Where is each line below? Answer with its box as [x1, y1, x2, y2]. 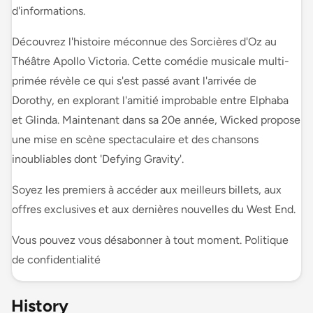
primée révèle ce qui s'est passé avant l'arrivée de [12, 73, 256, 87]
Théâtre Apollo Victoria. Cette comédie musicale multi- [12, 54, 289, 68]
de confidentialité [12, 252, 101, 266]
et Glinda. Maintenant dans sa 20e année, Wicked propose [12, 112, 300, 126]
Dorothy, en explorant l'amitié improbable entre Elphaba [12, 93, 289, 107]
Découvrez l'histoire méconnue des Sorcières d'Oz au [12, 34, 277, 48]
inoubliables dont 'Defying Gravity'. [12, 152, 184, 166]
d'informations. [12, 3, 85, 17]
